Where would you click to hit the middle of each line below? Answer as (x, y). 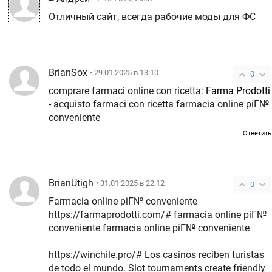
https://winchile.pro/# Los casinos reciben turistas (156, 254)
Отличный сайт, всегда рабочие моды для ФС (152, 17)
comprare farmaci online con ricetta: (127, 90)
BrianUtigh (71, 183)
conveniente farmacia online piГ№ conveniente (176, 228)
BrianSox (68, 72)
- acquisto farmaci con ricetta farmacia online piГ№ (112, 104)
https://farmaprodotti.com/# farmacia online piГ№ (158, 214)
